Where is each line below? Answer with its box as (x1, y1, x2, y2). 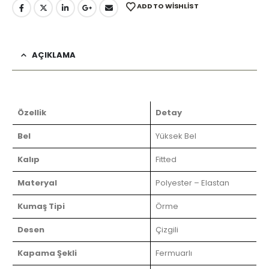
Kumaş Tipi (17, 200, 65, 212)
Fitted (156, 153, 177, 165)
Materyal (17, 177, 57, 189)
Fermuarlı (156, 247, 192, 259)
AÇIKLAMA (32, 49, 76, 61)
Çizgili (156, 223, 178, 235)
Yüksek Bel (156, 130, 196, 142)
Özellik (17, 106, 46, 118)
